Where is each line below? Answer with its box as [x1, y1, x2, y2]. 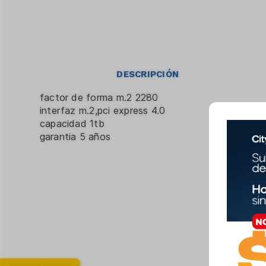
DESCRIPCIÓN [116, 68, 179, 81]
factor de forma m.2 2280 [39, 91, 159, 104]
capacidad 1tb [39, 118, 104, 130]
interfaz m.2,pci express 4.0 [39, 104, 166, 117]
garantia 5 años [39, 131, 111, 143]
